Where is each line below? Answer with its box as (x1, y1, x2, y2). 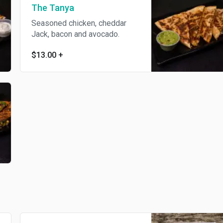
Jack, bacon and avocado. (22, 29, 111, 39)
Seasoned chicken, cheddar (22, 18, 118, 28)
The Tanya (22, 2, 66, 13)
